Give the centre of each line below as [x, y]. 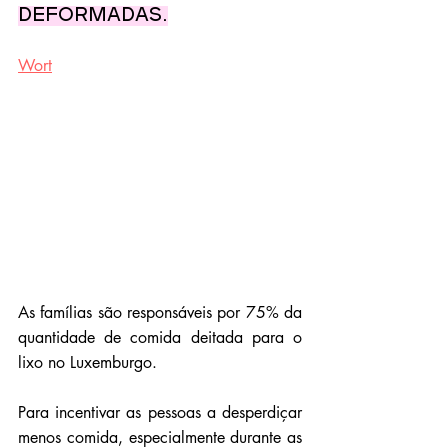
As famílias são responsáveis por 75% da [160, 313]
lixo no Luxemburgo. [90, 363]
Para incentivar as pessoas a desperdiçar [160, 413]
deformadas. [93, 16]
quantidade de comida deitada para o [160, 338]
